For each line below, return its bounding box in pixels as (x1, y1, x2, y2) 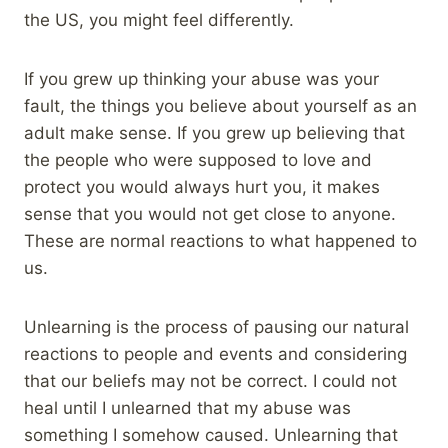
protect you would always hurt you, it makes (24, 176, 380, 197)
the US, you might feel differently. (24, 9, 294, 30)
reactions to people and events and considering (24, 343, 407, 364)
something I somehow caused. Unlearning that (24, 424, 398, 445)
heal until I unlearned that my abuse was (24, 397, 351, 418)
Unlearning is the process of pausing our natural (24, 316, 409, 337)
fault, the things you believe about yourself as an (24, 95, 417, 116)
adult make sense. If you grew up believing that (24, 122, 405, 143)
